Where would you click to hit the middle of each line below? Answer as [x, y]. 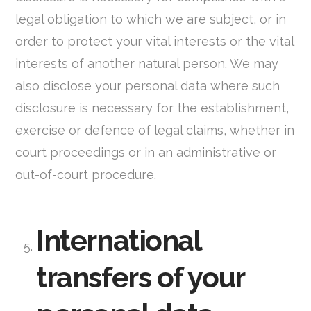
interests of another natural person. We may [147, 64]
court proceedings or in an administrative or [146, 153]
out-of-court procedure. [86, 175]
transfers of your [140, 277]
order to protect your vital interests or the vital [155, 42]
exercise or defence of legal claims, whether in [155, 131]
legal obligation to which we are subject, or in [151, 19]
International [119, 240]
